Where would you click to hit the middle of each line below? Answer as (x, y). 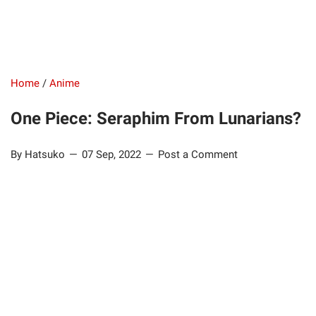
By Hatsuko (39, 155)
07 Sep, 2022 (113, 155)
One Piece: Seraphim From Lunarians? (156, 119)
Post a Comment (198, 155)
